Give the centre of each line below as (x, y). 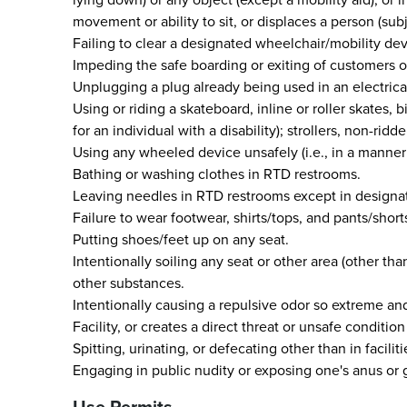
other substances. (129, 283)
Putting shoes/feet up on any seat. (181, 239)
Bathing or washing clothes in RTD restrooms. (217, 174)
